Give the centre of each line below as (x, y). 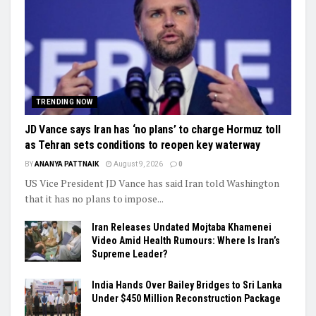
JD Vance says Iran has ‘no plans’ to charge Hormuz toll (153, 130)
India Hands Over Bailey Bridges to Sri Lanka (187, 285)
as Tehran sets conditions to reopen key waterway (142, 145)
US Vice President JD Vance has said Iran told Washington (152, 183)
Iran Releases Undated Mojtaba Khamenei (182, 227)
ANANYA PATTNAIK (67, 164)
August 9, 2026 (138, 164)
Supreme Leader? (129, 254)
